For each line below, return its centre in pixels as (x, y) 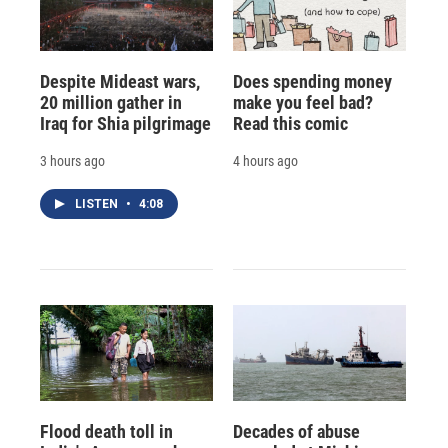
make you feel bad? (302, 102)
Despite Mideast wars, (120, 81)
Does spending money (312, 81)
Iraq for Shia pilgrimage (125, 123)
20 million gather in (111, 102)
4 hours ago (265, 160)
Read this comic (290, 123)
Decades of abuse (296, 431)
